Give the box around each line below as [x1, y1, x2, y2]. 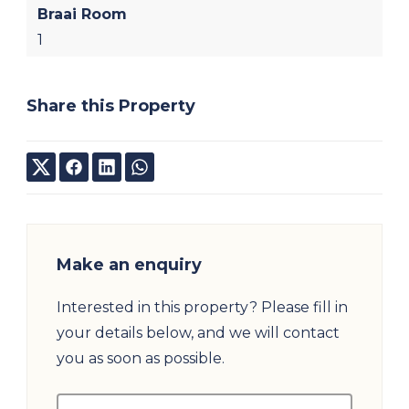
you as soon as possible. [57, 349, 225, 367]
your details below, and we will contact [57, 323, 340, 341]
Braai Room [37, 5, 127, 23]
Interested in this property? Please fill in [57, 298, 348, 316]
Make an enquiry [57, 254, 202, 275]
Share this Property [26, 96, 195, 116]
